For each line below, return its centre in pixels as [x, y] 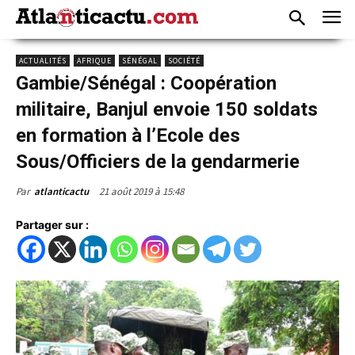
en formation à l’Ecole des [128, 135]
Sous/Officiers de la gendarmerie [158, 161]
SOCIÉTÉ [184, 60]
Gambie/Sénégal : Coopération [146, 83]
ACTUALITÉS [43, 60]
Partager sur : [52, 224]
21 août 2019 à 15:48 [141, 191]
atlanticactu [61, 191]
